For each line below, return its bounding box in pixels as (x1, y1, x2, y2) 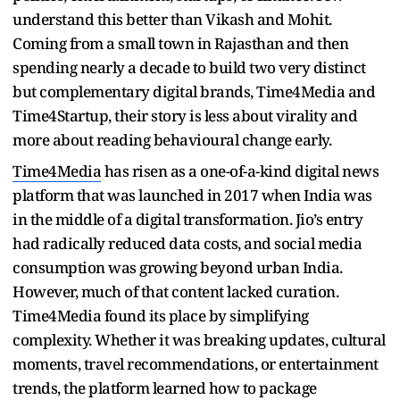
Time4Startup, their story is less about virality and (12, 104, 357, 126)
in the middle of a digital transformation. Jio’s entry (12, 208, 362, 229)
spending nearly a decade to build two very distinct (12, 56, 366, 78)
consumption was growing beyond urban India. (12, 256, 343, 278)
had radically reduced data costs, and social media (12, 232, 362, 254)
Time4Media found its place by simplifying (12, 304, 309, 326)
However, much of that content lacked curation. (12, 280, 338, 302)
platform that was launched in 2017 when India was (12, 184, 372, 205)
